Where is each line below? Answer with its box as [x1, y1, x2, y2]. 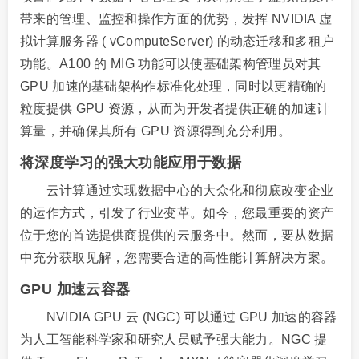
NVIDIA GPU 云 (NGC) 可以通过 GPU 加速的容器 [20, 309, 337, 324]
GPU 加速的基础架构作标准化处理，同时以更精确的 [20, 79, 327, 93]
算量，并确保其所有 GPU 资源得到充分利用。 [20, 123, 291, 138]
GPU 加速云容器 [20, 280, 131, 297]
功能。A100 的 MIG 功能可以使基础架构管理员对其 [20, 56, 321, 71]
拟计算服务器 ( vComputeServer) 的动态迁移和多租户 [20, 34, 335, 48]
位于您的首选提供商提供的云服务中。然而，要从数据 [20, 228, 334, 242]
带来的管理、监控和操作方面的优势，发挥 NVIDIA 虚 [20, 11, 333, 26]
